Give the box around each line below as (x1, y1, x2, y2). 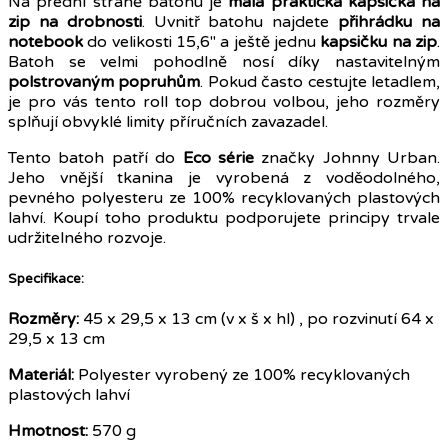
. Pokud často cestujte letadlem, (200, 72, 441, 93)
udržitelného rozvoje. (8, 228, 166, 249)
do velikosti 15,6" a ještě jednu (83, 32, 316, 53)
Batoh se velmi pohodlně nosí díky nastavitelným (8, 52, 440, 73)
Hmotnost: (8, 420, 88, 441)
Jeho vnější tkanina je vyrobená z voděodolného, (8, 168, 440, 189)
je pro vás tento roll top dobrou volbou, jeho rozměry (8, 92, 440, 113)
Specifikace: (8, 270, 84, 287)
